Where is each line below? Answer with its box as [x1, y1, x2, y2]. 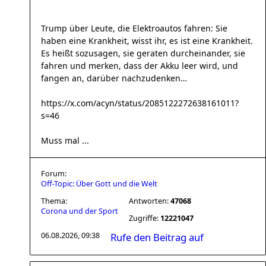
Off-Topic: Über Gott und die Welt [41, 179, 157, 189]
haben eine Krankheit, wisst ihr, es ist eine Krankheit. [41, 35, 253, 46]
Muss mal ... [41, 135, 89, 146]
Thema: [41, 196, 67, 206]
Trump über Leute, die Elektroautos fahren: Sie [41, 23, 227, 34]
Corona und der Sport [41, 206, 118, 216]
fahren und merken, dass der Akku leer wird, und [41, 60, 238, 71]
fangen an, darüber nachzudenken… [41, 72, 187, 84]
